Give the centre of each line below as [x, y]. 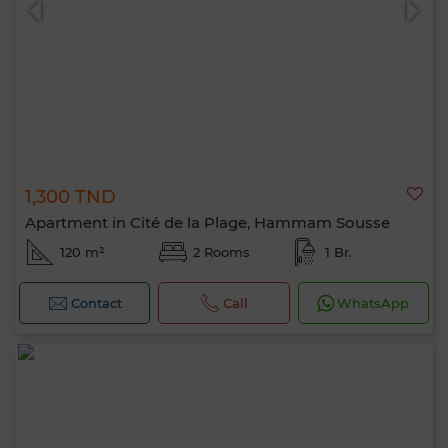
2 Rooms [221, 252]
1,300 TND [70, 197]
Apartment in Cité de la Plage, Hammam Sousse [207, 222]
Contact [96, 303]
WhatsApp [373, 303]
